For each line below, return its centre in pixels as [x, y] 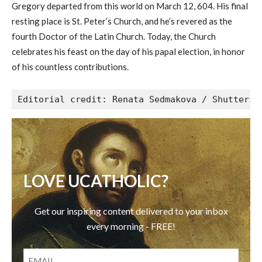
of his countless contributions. [70, 67]
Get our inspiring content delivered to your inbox [131, 211]
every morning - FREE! [131, 226]
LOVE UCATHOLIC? [96, 181]
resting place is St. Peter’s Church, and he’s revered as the [122, 21]
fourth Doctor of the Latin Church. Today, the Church [114, 37]
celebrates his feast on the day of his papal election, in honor [128, 52]
